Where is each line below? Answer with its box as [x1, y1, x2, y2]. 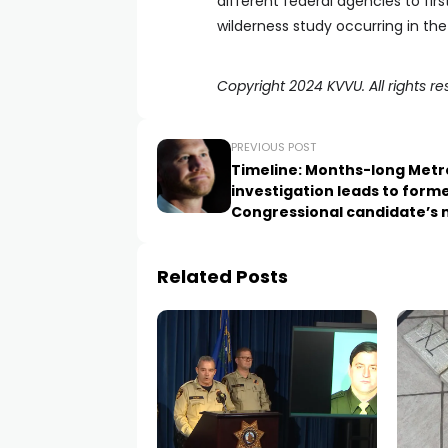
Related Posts [157, 264, 288, 289]
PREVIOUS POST [231, 139, 316, 155]
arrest [231, 223, 280, 243]
